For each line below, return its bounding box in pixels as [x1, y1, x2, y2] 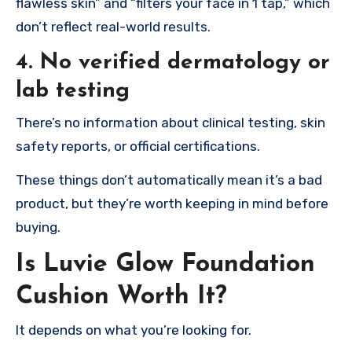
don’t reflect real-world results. [16, 19, 211, 35]
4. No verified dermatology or [16, 52, 330, 75]
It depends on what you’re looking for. [16, 322, 251, 339]
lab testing [16, 80, 130, 103]
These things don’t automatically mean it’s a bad [16, 171, 322, 188]
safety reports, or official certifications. [16, 137, 260, 154]
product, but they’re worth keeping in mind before [16, 195, 328, 211]
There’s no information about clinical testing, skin [16, 114, 325, 130]
